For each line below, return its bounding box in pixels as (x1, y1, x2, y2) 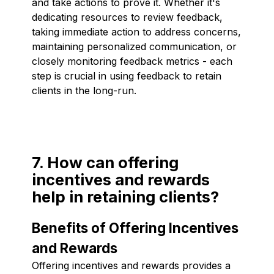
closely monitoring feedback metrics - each (32, 54, 232, 67)
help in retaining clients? (32, 187, 219, 206)
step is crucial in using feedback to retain (32, 69, 221, 82)
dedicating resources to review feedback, (32, 10, 223, 23)
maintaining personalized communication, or (32, 40, 237, 53)
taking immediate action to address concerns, (32, 25, 241, 38)
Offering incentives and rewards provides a (32, 259, 231, 272)
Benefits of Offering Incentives (32, 219, 239, 236)
